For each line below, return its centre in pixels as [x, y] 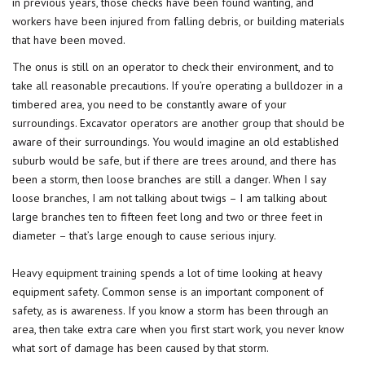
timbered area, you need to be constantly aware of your [150, 104]
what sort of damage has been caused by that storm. [141, 348]
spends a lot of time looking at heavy [229, 273]
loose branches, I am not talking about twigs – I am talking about [169, 198]
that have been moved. [69, 40]
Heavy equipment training [75, 273]
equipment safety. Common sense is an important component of [168, 292]
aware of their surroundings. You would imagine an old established [176, 142]
